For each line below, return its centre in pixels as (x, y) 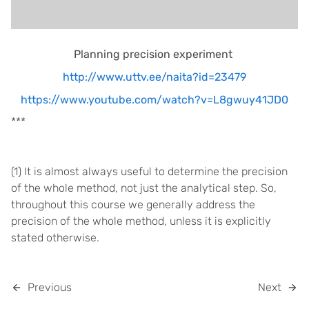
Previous (50, 287)
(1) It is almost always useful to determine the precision (149, 171)
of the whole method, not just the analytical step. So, (144, 188)
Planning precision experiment (154, 54)
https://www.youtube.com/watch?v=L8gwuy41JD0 (154, 100)
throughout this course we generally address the (133, 205)
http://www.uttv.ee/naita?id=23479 (154, 77)
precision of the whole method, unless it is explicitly (141, 221)
